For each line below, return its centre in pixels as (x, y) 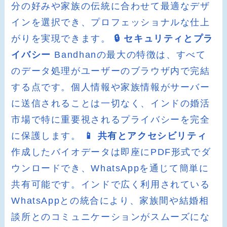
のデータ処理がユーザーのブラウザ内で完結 (111, 71)
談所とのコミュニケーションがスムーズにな (111, 217)
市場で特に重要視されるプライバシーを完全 (111, 119)
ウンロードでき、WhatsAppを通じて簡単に (110, 168)
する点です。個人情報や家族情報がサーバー (111, 87)
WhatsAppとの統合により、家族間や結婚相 (110, 200)
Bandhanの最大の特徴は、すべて (128, 54)
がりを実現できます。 (63, 38)
